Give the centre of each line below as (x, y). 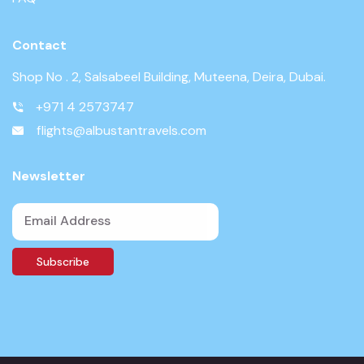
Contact (39, 45)
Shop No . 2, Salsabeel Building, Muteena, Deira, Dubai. (169, 76)
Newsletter (49, 175)
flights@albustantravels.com (121, 130)
